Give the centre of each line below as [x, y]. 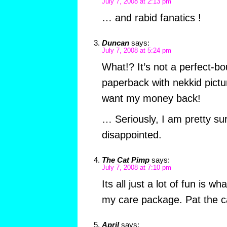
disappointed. [131, 135]
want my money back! [151, 99]
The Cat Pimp [125, 160]
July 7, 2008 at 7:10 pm [136, 168]
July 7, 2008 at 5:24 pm [136, 51]
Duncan [115, 43]
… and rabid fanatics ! [151, 18]
